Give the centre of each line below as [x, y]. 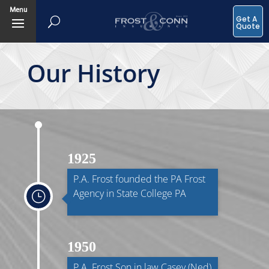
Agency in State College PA [130, 194]
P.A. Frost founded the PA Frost [140, 179]
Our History [93, 73]
